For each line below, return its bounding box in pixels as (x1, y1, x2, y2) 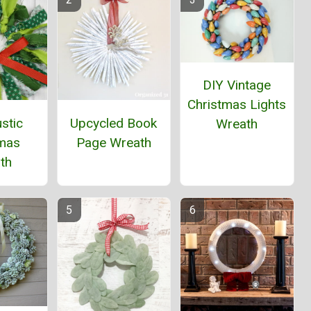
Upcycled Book (70, 115, 158, 131)
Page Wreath (76, 134, 151, 151)
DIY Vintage (203, 77, 271, 94)
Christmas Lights (187, 96, 287, 113)
